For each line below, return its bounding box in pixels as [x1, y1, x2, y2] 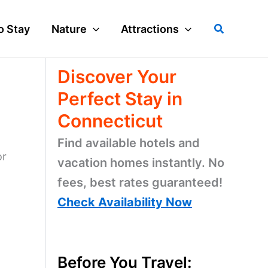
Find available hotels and [57, 136, 200, 150]
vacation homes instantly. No [57, 156, 224, 170]
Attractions [121, 22, 179, 35]
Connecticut [57, 110, 163, 132]
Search [213, 20, 249, 33]
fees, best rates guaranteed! [57, 175, 223, 190]
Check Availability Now [57, 195, 192, 209]
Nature [51, 22, 87, 35]
